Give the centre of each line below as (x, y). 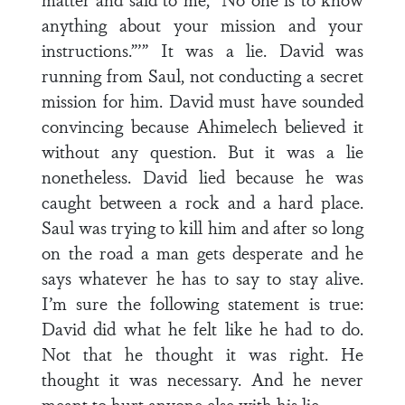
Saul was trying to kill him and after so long (202, 227)
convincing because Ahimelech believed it (202, 126)
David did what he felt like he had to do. (202, 328)
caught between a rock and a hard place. (202, 202)
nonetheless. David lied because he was (202, 176)
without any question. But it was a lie (202, 151)
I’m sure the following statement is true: (202, 303)
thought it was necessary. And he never (202, 379)
